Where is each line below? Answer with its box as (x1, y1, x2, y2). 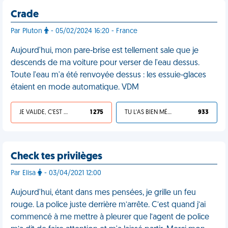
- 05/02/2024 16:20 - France (49, 27, 137, 35)
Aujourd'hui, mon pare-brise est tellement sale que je (11, 47, 198, 55)
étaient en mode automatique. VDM (11, 83, 139, 92)
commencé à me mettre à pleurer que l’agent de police (11, 213, 209, 221)
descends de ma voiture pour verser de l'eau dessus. (11, 59, 199, 67)
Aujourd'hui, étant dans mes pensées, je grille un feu (11, 189, 196, 197)
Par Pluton (11, 27, 44, 35)
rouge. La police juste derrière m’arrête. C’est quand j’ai (11, 201, 206, 209)
